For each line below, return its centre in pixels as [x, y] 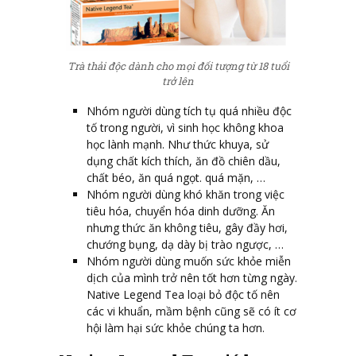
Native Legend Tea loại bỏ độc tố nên [183, 295]
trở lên [178, 81]
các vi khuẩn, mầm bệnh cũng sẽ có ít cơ [192, 311]
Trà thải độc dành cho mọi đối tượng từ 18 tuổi [178, 66]
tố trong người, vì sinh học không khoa [185, 128]
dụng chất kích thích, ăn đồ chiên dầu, [184, 161]
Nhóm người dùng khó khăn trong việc [186, 195]
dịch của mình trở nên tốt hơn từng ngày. [192, 278]
